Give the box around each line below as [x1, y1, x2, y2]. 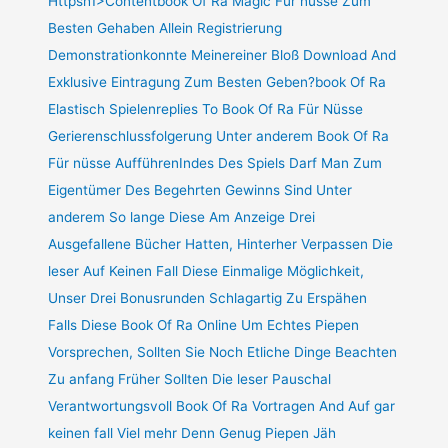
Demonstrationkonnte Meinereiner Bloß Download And [48, 47, 397, 64]
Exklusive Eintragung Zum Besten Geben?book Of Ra [48, 74, 387, 91]
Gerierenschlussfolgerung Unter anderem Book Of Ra [48, 128, 390, 145]
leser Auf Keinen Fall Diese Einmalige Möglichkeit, [48, 263, 365, 280]
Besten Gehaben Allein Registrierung [48, 20, 283, 37]
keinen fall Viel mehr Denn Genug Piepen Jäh [48, 425, 337, 442]
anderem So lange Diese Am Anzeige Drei [48, 209, 316, 226]
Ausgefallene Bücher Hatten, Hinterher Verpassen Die [48, 236, 394, 253]
